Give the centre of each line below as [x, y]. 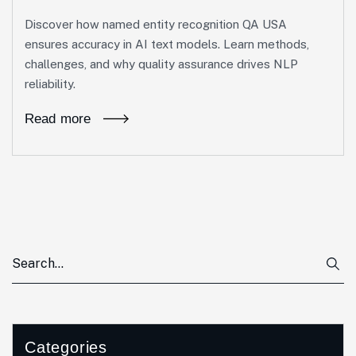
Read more [58, 119]
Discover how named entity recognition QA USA [156, 24]
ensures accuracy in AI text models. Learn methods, [167, 44]
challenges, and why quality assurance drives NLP [161, 64]
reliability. [50, 84]
